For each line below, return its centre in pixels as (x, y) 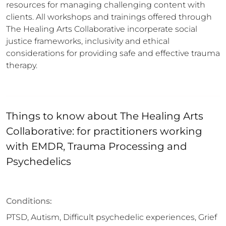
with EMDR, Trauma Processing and (97, 146)
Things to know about (63, 116)
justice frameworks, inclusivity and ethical (88, 41)
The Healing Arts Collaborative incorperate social (102, 29)
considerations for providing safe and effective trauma (113, 53)
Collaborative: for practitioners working (104, 131)
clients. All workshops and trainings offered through (109, 17)
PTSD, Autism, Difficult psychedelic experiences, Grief (111, 217)
